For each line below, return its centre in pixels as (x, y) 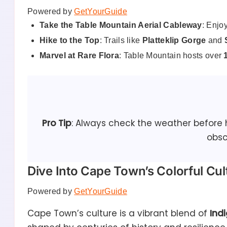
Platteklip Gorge (174, 41)
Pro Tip (56, 123)
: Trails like (121, 41)
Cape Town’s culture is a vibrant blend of (119, 214)
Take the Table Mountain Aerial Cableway (121, 25)
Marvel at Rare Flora (79, 56)
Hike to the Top (70, 41)
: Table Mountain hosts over (172, 56)
